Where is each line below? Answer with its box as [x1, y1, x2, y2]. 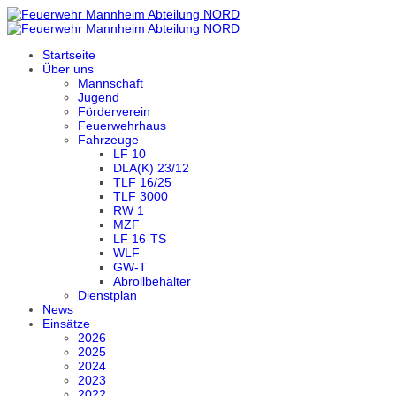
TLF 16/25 [113, 175, 171, 189]
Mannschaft [78, 76, 143, 90]
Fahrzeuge [78, 133, 139, 147]
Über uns [42, 62, 94, 76]
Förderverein [78, 104, 150, 118]
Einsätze [42, 316, 90, 331]
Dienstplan [78, 288, 137, 302]
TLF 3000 [113, 189, 168, 203]
